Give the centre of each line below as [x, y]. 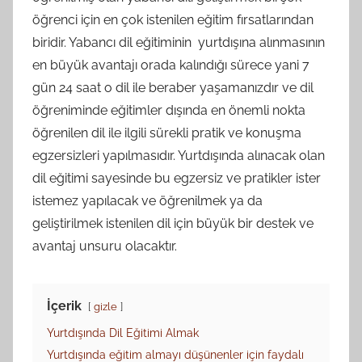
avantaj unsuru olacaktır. [105, 246]
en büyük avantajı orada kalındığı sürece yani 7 [171, 65]
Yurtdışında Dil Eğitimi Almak [123, 332]
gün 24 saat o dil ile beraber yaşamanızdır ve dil [173, 87]
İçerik [64, 305]
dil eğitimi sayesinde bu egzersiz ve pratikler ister [177, 178]
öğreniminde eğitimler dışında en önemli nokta [169, 110]
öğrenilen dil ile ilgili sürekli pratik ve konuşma [167, 133]
